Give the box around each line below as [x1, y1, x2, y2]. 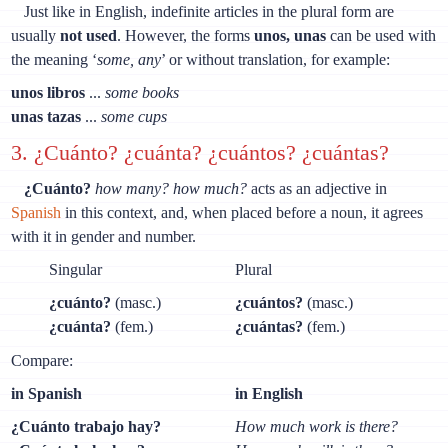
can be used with [326, 26, 437, 44]
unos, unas [254, 26, 327, 44]
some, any [97, 50, 162, 68]
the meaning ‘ [11, 50, 98, 68]
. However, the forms [117, 26, 255, 44]
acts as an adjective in [247, 180, 387, 198]
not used [60, 26, 118, 44]
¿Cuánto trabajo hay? [11, 418, 162, 436]
